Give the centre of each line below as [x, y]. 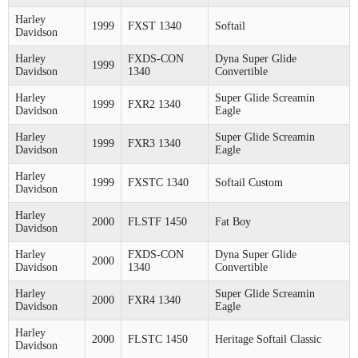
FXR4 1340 [154, 300]
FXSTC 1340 [158, 182]
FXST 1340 [155, 26]
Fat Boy [233, 221]
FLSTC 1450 [158, 339]
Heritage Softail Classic [268, 339]
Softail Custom [249, 182]
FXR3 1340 [154, 143]
